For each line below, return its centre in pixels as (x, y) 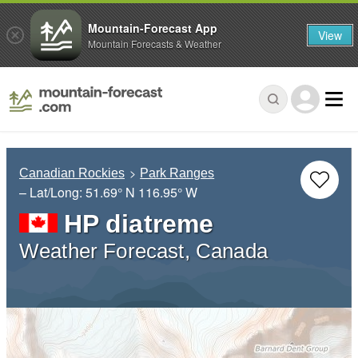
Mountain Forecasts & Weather (155, 43)
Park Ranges (177, 173)
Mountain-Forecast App (153, 28)
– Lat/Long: (52, 193)
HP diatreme (139, 224)
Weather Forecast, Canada (143, 251)
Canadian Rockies (72, 173)
